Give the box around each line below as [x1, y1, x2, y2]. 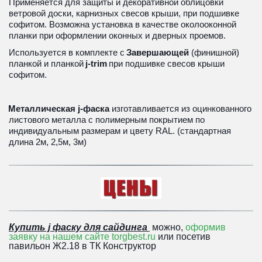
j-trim [85, 58, 108, 68]
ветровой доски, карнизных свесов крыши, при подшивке [9, 8, 239, 18]
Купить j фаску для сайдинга [9, 222, 147, 233]
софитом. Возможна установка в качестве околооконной [9, 19, 236, 29]
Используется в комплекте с [8, 47, 127, 57]
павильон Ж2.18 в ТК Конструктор [9, 241, 158, 251]
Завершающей [126, 47, 189, 57]
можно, [150, 222, 185, 233]
